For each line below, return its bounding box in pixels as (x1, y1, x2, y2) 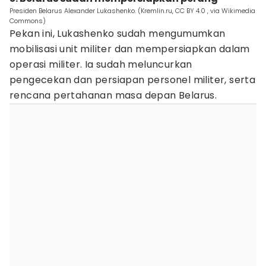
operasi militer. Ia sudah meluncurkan (9, 58, 192, 71)
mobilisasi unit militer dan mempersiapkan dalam (9, 42, 250, 56)
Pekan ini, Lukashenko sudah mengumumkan (9, 27, 226, 40)
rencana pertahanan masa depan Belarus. (9, 88, 220, 102)
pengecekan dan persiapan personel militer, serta (9, 73, 256, 87)
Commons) (9, 16, 46, 26)
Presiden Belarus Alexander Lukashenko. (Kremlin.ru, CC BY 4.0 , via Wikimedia (9, 6, 255, 15)
